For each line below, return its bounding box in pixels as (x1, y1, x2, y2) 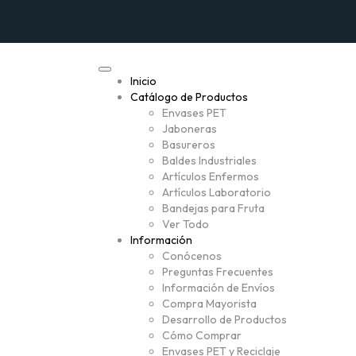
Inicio (130, 73, 157, 88)
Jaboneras (162, 121, 217, 136)
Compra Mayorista (162, 296, 257, 311)
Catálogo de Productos (130, 89, 248, 104)
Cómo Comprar (162, 327, 242, 342)
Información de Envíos (162, 280, 275, 295)
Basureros (162, 137, 215, 152)
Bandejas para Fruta (162, 200, 265, 215)
